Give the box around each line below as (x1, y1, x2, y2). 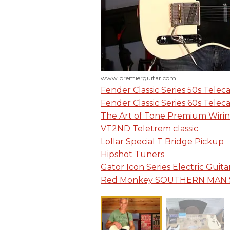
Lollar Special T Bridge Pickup (101, 137, 224, 147)
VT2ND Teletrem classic (101, 124, 198, 134)
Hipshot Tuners (101, 149, 164, 160)
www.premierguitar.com (101, 74, 176, 82)
